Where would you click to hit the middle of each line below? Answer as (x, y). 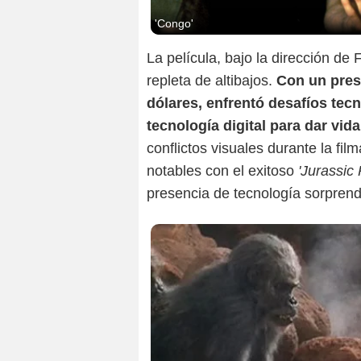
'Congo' (174, 23)
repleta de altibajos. (212, 80)
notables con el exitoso (222, 170)
